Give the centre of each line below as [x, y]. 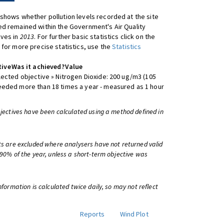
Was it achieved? [38, 66]
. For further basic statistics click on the [95, 36]
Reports [92, 214]
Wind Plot [134, 214]
